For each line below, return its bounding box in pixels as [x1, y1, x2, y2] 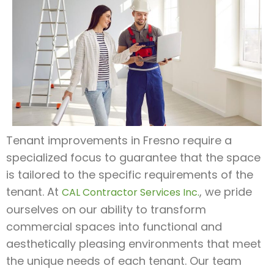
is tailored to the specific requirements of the [6, 166, 253, 182]
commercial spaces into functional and [6, 218, 222, 234]
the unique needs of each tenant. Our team [6, 253, 242, 268]
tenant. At [6, 183, 62, 199]
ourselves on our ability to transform [6, 201, 206, 217]
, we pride [199, 183, 252, 199]
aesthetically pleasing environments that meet [6, 235, 261, 251]
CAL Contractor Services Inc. [62, 185, 199, 199]
